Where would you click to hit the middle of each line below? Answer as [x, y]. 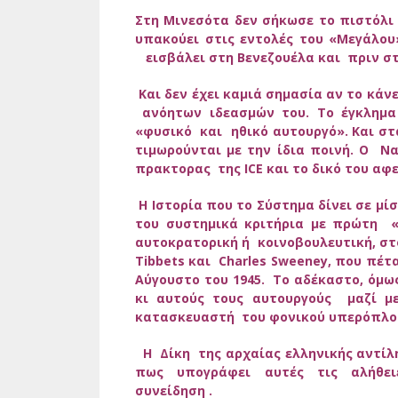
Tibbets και [175, 261]
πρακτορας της [190, 169]
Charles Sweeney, [277, 261]
